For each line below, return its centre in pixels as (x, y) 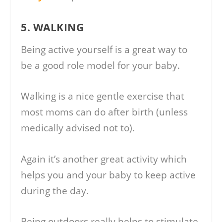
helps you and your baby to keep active (109, 175)
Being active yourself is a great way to (104, 50)
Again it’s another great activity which (104, 159)
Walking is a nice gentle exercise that (103, 96)
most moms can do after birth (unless (105, 112)
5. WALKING (53, 28)
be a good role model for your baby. (101, 66)
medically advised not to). (78, 128)
